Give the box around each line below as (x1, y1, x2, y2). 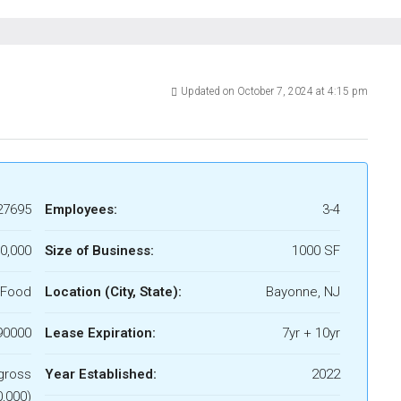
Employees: (45, 201, 117, 218)
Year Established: (45, 366, 157, 383)
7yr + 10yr (282, 325, 340, 342)
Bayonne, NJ (266, 284, 340, 301)
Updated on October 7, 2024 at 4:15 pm (181, 85, 368, 98)
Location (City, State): (45, 284, 182, 301)
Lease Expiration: (45, 325, 156, 342)
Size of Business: (45, 243, 154, 260)
